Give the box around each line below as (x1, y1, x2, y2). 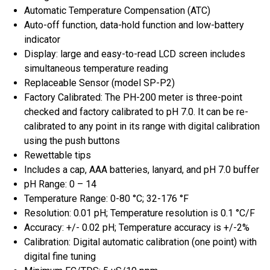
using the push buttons (24, 134, 120, 146)
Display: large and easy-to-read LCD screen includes (24, 48, 245, 60)
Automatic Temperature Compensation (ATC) (24, 4, 210, 16)
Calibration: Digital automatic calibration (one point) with (24, 236, 257, 248)
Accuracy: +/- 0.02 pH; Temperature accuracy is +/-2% (24, 221, 250, 233)
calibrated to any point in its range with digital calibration (24, 120, 260, 132)
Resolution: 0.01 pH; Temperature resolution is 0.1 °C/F (24, 207, 255, 219)
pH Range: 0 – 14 (24, 178, 96, 190)
